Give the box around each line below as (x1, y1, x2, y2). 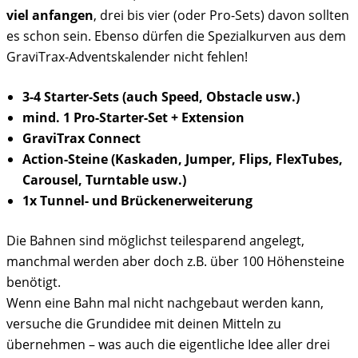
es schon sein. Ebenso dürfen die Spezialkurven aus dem (6, 26, 346, 45)
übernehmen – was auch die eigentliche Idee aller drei (6, 335, 330, 353)
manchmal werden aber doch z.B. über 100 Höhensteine (6, 252, 344, 270)
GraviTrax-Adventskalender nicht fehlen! (6, 47, 248, 66)
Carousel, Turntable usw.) (22, 170, 186, 189)
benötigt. (6, 272, 61, 291)
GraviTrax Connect (22, 129, 141, 147)
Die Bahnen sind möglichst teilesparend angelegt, (6, 231, 304, 249)
